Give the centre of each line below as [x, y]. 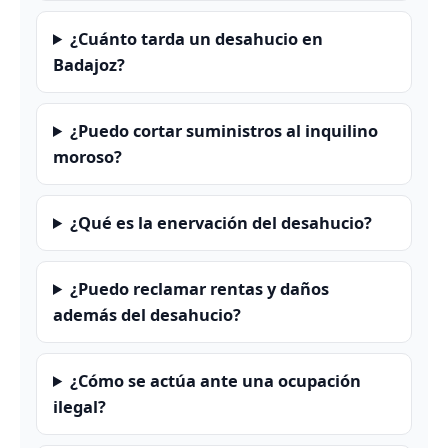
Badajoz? [89, 64]
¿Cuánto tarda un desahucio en [197, 38]
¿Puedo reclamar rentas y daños [200, 288]
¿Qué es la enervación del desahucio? [221, 222]
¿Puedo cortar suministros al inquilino [224, 130]
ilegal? [79, 406]
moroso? [87, 156]
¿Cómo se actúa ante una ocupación [216, 380]
